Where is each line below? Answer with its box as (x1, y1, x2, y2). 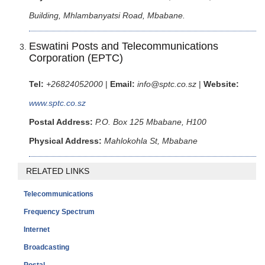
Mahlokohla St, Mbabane (104, 136, 198, 146)
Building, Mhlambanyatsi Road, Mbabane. (29, 10, 185, 20)
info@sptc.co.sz (137, 79, 196, 89)
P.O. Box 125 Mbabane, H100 (95, 117, 206, 127)
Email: (110, 79, 135, 89)
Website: (203, 79, 239, 89)
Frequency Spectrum (24, 207, 95, 216)
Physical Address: (29, 136, 102, 146)
